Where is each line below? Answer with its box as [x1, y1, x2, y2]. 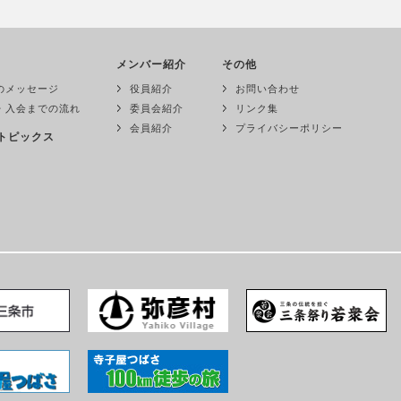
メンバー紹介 [116, 58, 186, 71]
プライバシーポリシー [235, 123, 343, 133]
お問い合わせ [235, 83, 300, 94]
